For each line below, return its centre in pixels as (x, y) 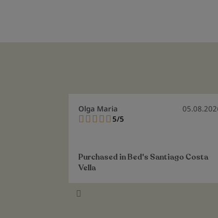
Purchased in (103, 157)
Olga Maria (98, 109)
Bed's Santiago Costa (168, 157)
